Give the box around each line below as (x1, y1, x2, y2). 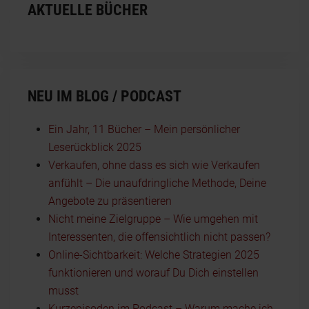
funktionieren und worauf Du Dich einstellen (48, 266, 259, 279)
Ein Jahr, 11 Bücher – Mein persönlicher (48, 122, 240, 136)
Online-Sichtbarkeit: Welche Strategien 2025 (48, 248, 259, 261)
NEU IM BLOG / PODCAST (28, 87, 181, 105)
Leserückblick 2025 (48, 140, 141, 154)
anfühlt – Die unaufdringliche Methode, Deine (48, 176, 266, 190)
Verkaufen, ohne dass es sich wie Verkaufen (48, 158, 260, 172)
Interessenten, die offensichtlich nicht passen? (48, 230, 270, 243)
